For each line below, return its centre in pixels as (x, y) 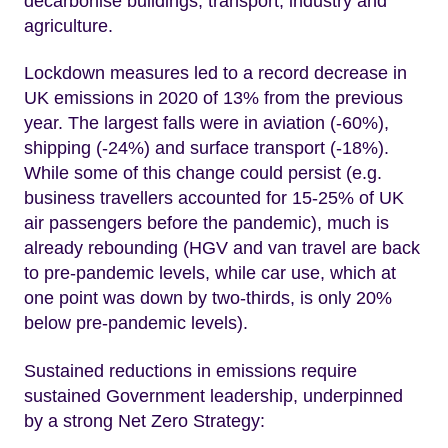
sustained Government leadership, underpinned (213, 395)
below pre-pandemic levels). (136, 323)
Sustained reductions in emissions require (190, 370)
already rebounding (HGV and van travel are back (222, 248)
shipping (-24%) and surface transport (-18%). (206, 148)
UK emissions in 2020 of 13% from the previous (213, 98)
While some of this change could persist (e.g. (203, 173)
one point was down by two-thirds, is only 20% (208, 298)
